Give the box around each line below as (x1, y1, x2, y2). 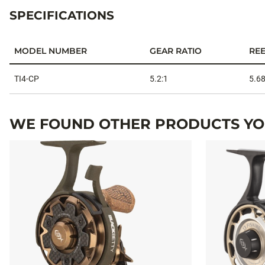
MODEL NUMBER (14, 45, 87, 56)
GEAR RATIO (150, 45, 202, 56)
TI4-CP (14, 73, 39, 83)
